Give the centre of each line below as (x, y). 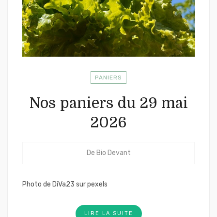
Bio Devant (113, 153)
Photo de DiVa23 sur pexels (65, 184)
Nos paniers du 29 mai (108, 103)
